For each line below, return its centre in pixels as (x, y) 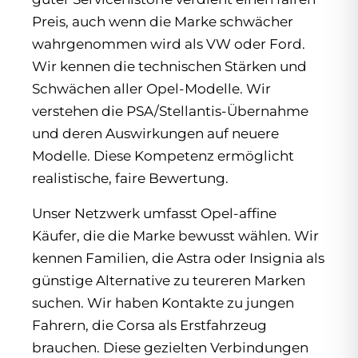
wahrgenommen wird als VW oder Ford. (169, 44)
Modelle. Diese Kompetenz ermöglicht (163, 155)
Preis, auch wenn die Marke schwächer (163, 21)
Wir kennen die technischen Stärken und (169, 66)
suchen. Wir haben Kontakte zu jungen (163, 302)
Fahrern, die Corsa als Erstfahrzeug (149, 325)
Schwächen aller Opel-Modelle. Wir (151, 88)
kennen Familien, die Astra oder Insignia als (178, 258)
